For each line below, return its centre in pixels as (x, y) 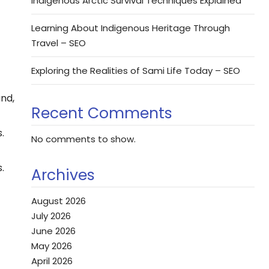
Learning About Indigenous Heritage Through (131, 28)
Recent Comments (102, 113)
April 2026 (52, 261)
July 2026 (51, 216)
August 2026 (59, 201)
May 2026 (52, 246)
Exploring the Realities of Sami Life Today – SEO (136, 71)
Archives (63, 175)
